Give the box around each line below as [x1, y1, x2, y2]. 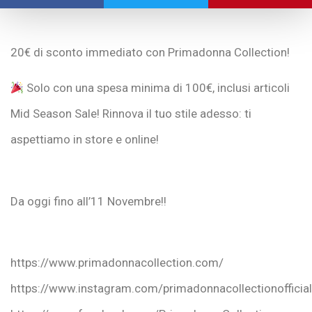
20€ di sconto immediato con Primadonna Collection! [10, 45, 290, 59]
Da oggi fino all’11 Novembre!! [10, 194, 166, 208]
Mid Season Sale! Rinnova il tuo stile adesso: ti [10, 107, 251, 121]
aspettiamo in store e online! [10, 132, 159, 147]
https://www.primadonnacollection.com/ [10, 256, 224, 270]
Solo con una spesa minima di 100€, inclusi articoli [24, 81, 290, 95]
